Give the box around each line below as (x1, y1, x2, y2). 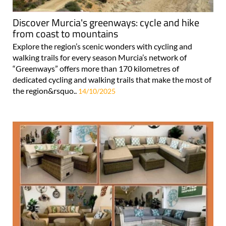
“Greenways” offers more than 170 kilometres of (13, 64, 179, 74)
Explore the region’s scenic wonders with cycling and (13, 41, 192, 51)
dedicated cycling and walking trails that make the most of (13, 75, 211, 85)
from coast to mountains (13, 26, 118, 42)
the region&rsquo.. (13, 86, 78, 96)
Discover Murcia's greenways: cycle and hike (13, 15, 199, 31)
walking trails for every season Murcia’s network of (13, 52, 187, 63)
